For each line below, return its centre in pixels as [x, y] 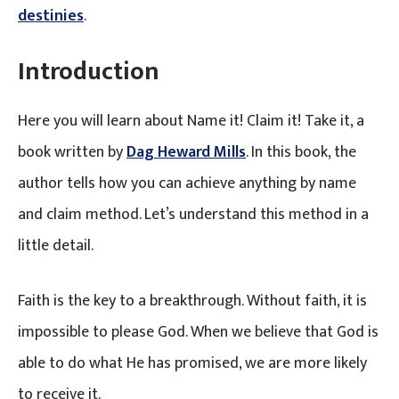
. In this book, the [301, 152]
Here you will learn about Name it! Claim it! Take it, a [191, 121]
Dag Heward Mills [186, 152]
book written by [72, 152]
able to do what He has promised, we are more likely [192, 363]
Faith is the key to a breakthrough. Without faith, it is [192, 301]
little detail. [56, 245]
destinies [51, 16]
